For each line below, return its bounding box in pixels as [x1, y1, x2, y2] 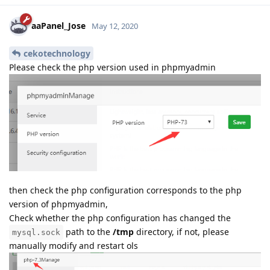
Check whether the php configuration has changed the [9, 212, 231, 224]
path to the [63, 225, 113, 237]
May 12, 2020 [92, 20, 138, 31]
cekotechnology [24, 47, 90, 59]
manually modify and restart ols [9, 239, 138, 251]
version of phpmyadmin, [9, 198, 108, 210]
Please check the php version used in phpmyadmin [9, 61, 216, 73]
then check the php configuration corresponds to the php [9, 184, 242, 196]
